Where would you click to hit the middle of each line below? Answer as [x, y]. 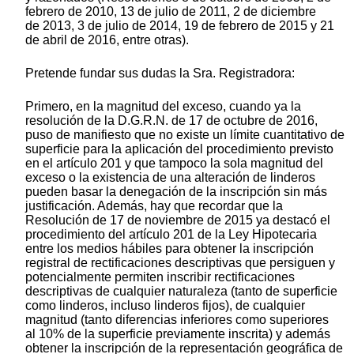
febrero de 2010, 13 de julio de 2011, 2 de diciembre [171, 11]
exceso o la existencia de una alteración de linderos [170, 177]
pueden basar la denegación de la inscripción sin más [176, 191]
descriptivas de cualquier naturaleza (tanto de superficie [181, 291]
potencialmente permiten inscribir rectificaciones [160, 277]
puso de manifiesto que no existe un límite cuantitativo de [185, 134]
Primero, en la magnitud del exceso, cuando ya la [163, 106]
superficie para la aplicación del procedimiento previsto [179, 149]
